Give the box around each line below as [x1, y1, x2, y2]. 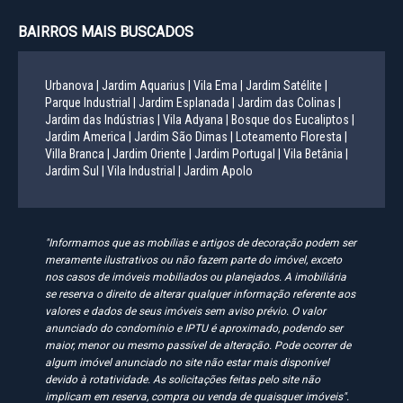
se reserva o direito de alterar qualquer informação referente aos [45, 287, 355, 300]
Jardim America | [45, 129, 131, 144]
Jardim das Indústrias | [45, 112, 160, 127]
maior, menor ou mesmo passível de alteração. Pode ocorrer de [45, 338, 351, 352]
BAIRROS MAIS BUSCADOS [18, 22, 193, 40]
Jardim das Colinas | [237, 94, 341, 110]
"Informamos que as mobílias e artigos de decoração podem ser [45, 236, 356, 249]
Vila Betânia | [283, 146, 348, 161]
